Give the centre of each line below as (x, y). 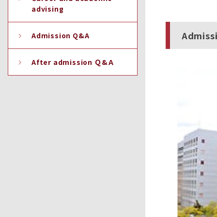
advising (48, 9)
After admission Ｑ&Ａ (73, 62)
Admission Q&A (61, 35)
